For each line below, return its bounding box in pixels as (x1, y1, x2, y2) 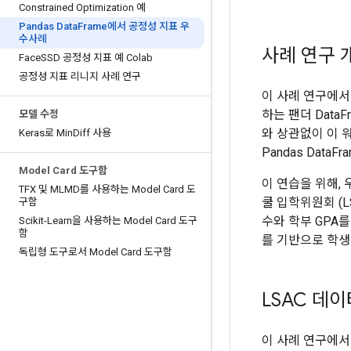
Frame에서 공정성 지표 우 (78, 20, 190, 32)
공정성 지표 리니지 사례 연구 (19, 71, 141, 82)
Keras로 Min (19, 127, 73, 139)
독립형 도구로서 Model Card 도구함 (19, 246, 172, 258)
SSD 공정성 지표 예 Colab (41, 52, 153, 63)
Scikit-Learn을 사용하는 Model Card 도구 (19, 215, 197, 226)
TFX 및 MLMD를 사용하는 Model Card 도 (19, 183, 196, 195)
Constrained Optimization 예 (19, 2, 146, 13)
